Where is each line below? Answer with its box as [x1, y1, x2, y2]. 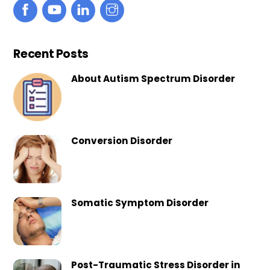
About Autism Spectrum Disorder [71, 72, 235, 86]
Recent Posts [13, 46, 89, 63]
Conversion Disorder [71, 134, 172, 148]
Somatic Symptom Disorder [71, 196, 209, 209]
